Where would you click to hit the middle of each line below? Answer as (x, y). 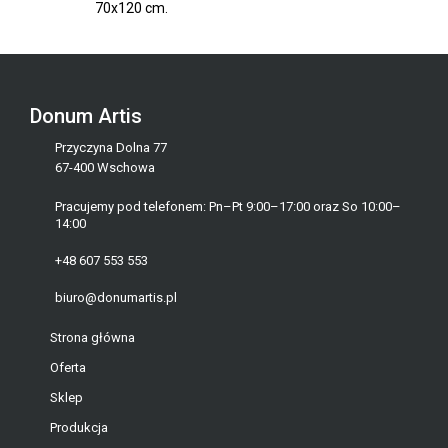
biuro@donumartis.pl (116, 297)
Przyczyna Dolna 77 (111, 147)
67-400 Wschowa (105, 167)
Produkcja (79, 427)
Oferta (68, 367)
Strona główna (92, 337)
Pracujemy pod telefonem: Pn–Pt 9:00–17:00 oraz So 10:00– (228, 206)
